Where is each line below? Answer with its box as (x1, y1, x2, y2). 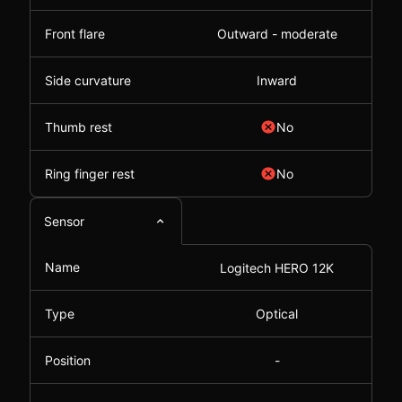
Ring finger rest (45, 166, 135, 181)
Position (45, 353, 91, 368)
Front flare (45, 26, 105, 41)
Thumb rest (45, 119, 112, 135)
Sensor (44, 214, 84, 229)
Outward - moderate (216, 26, 337, 41)
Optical (256, 306, 298, 321)
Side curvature (45, 73, 131, 88)
